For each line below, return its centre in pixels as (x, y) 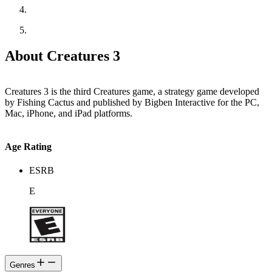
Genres (22, 265)
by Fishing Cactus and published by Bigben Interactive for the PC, (132, 102)
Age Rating (28, 146)
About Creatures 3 (63, 56)
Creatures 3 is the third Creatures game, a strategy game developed (132, 91)
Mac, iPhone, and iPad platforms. (69, 113)
